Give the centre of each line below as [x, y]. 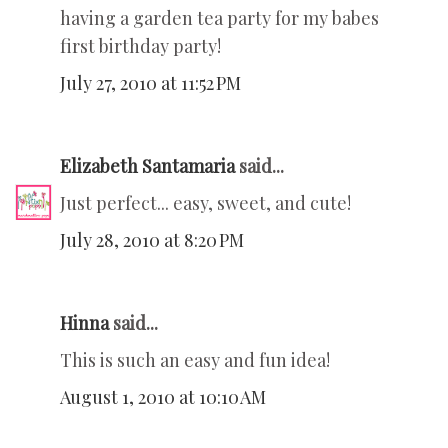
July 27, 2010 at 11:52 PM [150, 83]
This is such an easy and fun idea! [195, 360]
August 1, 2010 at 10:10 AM [163, 397]
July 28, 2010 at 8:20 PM [152, 240]
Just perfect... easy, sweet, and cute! [205, 203]
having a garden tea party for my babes [219, 18]
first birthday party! [140, 46]
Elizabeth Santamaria [147, 166]
